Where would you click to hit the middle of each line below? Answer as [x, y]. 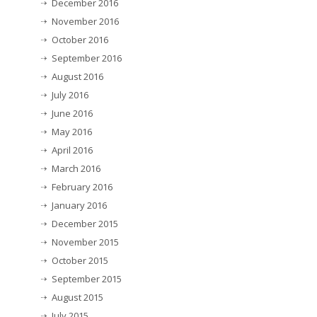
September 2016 [87, 58]
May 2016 [72, 132]
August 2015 [77, 298]
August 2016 [77, 77]
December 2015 [85, 224]
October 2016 [80, 40]
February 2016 [82, 187]
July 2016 [70, 95]
